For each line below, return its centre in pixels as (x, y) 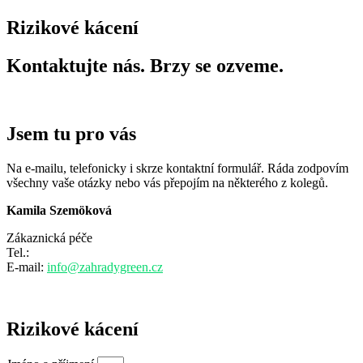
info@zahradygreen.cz (105, 267)
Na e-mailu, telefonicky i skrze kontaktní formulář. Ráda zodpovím (177, 169)
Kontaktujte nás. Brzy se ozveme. (145, 65)
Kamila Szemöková (59, 211)
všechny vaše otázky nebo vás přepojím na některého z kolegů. (167, 183)
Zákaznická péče (49, 238)
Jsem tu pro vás (71, 134)
